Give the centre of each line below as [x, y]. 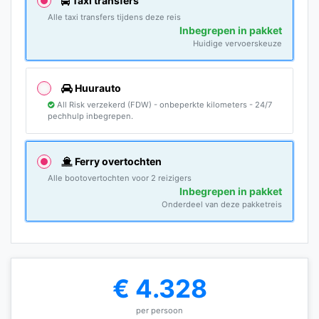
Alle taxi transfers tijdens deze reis [114, 17]
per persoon [159, 311]
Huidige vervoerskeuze [237, 43]
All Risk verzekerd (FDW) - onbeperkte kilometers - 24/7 [163, 104]
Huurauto [97, 88]
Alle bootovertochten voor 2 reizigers [120, 178]
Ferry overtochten [117, 161]
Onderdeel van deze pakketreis [222, 204]
